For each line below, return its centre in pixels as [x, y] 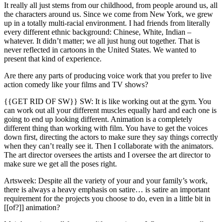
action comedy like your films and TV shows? [76, 84]
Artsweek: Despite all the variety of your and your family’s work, [106, 180]
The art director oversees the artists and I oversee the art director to [107, 155]
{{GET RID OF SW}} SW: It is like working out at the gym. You [108, 101]
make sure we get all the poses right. [60, 164]
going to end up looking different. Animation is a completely [98, 119]
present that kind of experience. [53, 58]
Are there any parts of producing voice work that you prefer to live [108, 75]
